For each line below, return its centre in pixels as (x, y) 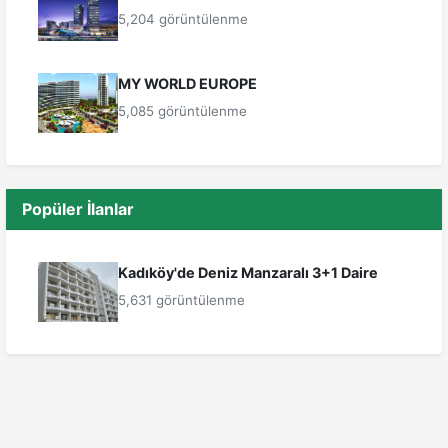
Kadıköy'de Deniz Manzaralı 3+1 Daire (248, 273)
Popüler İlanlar (78, 209)
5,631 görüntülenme (181, 300)
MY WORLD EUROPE (187, 84)
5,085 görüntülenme (182, 111)
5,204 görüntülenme (183, 19)
